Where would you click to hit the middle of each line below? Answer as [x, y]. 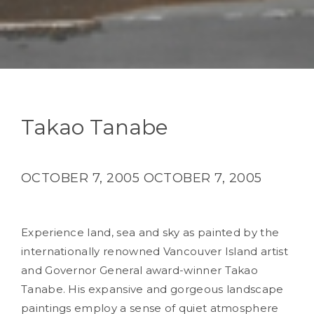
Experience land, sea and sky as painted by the [150, 232]
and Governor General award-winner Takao [140, 270]
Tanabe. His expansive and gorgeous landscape [152, 289]
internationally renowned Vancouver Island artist [155, 251]
